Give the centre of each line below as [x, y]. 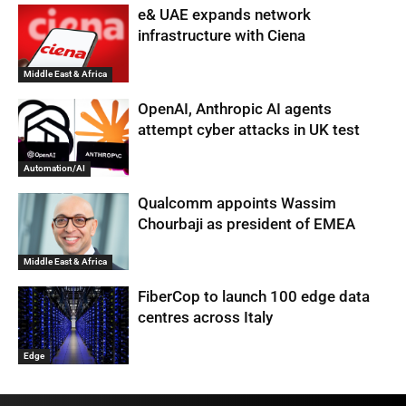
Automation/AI [54, 168]
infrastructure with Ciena [222, 36]
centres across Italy [206, 318]
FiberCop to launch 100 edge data [254, 297]
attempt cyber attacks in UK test [249, 129]
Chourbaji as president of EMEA [247, 223]
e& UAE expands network [225, 15]
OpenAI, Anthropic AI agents [235, 108]
